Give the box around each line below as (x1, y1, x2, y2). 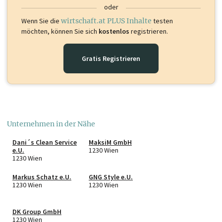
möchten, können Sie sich (21, 26, 99, 36)
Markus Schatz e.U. (12, 172, 71, 181)
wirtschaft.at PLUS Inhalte (61, 16, 152, 25)
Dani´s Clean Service (12, 137, 77, 147)
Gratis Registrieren (82, 54, 140, 63)
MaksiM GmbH (89, 137, 132, 147)
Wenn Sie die (21, 16, 61, 25)
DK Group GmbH (12, 207, 61, 216)
